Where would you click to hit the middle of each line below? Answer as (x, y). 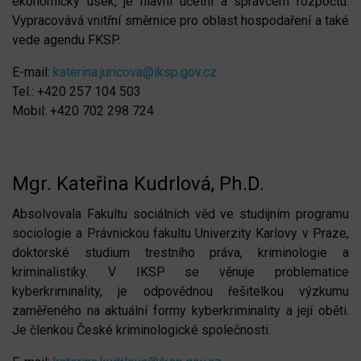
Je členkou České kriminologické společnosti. (141, 330)
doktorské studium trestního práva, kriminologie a (180, 252)
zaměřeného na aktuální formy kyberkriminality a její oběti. (180, 310)
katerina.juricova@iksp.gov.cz (135, 72)
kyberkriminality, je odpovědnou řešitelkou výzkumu (180, 291)
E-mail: (33, 72)
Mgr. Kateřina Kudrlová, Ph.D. (138, 183)
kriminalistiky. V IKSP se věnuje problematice (180, 272)
